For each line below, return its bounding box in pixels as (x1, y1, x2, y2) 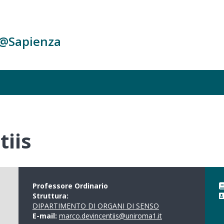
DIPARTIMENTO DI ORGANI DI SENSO (32, 201, 159, 210)
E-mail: (32, 211, 59, 220)
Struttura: (32, 191, 70, 200)
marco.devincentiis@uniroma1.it (58, 211, 162, 220)
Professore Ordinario (32, 181, 108, 190)
